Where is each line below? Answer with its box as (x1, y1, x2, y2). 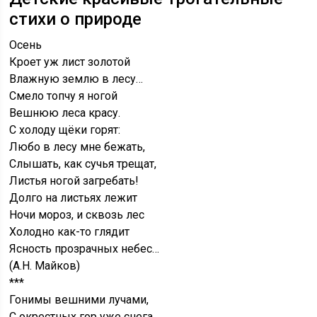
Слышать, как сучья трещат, (9, 157, 157, 171)
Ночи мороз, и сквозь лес (9, 208, 145, 222)
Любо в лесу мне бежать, (9, 140, 146, 154)
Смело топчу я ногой (9, 89, 118, 103)
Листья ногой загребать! (9, 174, 139, 188)
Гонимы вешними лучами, (9, 293, 149, 307)
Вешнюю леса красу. (9, 106, 121, 120)
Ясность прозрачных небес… (9, 242, 160, 256)
